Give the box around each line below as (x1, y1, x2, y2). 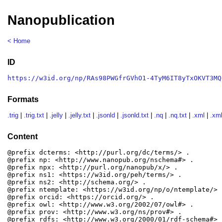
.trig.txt (24, 111, 45, 119)
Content (7, 132, 38, 141)
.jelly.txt (68, 111, 91, 119)
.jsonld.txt (120, 111, 149, 119)
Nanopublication (7, 13, 115, 28)
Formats (7, 95, 39, 104)
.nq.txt (168, 111, 187, 119)
